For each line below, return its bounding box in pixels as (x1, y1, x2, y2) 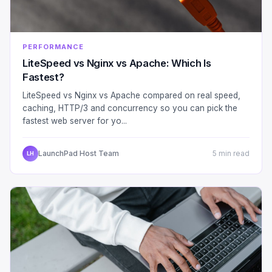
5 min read (212, 149, 250, 158)
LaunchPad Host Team (38, 149, 119, 158)
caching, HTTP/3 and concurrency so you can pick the (22, 103, 237, 113)
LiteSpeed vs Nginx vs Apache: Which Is (22, 56, 211, 69)
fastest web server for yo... (22, 115, 127, 126)
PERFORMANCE (22, 42, 84, 51)
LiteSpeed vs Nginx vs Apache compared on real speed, (22, 90, 240, 100)
